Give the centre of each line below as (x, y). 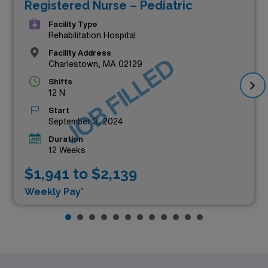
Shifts (60, 82)
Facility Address (80, 53)
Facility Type (73, 24)
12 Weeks (67, 150)
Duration (66, 139)
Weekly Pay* (54, 192)
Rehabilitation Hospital (92, 35)
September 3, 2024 (86, 121)
